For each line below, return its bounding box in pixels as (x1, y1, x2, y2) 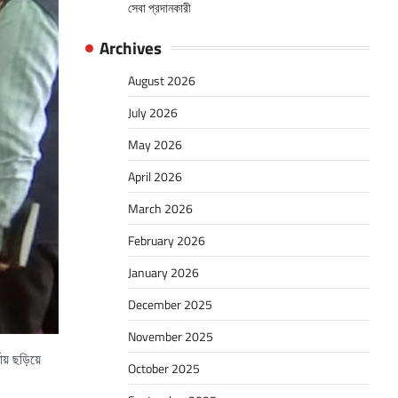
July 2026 (128, 103, 178, 123)
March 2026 (128, 199, 193, 219)
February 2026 (128, 231, 205, 251)
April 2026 (128, 167, 182, 187)
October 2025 (128, 359, 200, 378)
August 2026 (128, 71, 195, 91)
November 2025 (128, 327, 213, 346)
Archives (99, 35, 162, 61)
